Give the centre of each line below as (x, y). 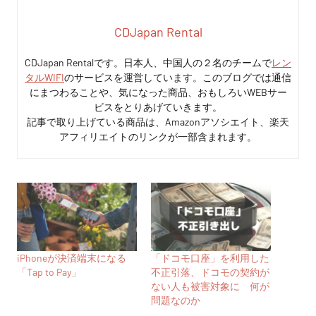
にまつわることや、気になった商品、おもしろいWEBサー (158, 92)
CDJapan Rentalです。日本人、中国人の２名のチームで (148, 63)
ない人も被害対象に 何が (210, 286)
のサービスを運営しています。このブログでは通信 (178, 78)
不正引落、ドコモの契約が (210, 272)
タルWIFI (44, 78)
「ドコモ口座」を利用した (210, 258)
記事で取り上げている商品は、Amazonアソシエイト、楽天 (158, 122)
